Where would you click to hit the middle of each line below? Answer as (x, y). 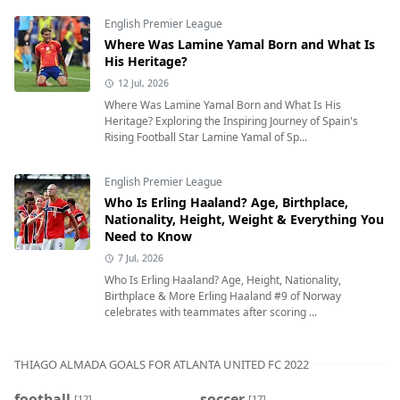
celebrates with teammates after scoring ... (211, 312)
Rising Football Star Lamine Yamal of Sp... (206, 137)
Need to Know (148, 237)
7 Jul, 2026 (140, 258)
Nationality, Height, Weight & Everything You (244, 220)
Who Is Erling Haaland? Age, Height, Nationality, (223, 280)
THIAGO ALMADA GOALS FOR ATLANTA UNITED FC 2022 (162, 365)
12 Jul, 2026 (143, 83)
